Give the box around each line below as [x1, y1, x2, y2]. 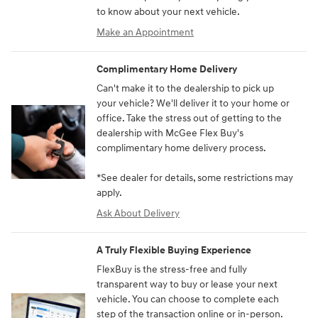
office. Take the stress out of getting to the [97, 111, 282, 124]
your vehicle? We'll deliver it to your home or [97, 97, 290, 109]
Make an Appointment [97, 26, 194, 38]
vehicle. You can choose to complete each [97, 292, 279, 305]
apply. [97, 186, 122, 199]
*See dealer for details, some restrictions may [97, 171, 293, 184]
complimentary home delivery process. [97, 141, 266, 154]
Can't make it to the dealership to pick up [97, 82, 274, 94]
